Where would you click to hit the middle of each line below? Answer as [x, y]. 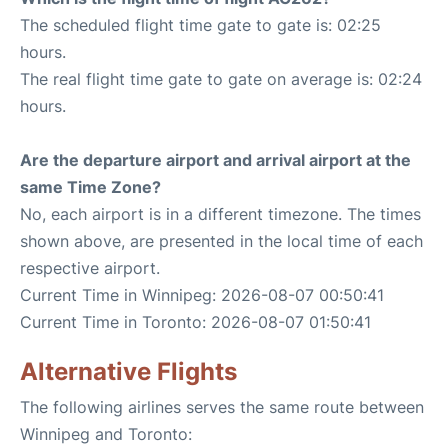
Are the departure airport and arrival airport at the [215, 160]
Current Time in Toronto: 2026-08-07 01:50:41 [195, 322]
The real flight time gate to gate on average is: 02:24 [221, 79]
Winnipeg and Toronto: [106, 434]
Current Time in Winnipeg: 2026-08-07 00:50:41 [202, 295]
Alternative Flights [128, 371]
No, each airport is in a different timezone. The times [220, 214]
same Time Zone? [90, 187]
